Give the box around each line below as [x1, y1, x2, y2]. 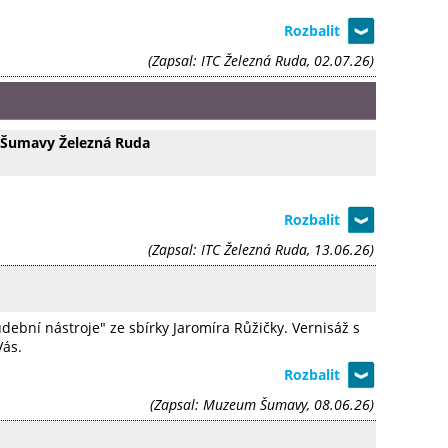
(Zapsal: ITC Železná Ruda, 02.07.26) [147, 50, 374, 70]
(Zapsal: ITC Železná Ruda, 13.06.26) [147, 239, 374, 259]
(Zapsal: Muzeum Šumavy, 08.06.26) [149, 394, 374, 414]
